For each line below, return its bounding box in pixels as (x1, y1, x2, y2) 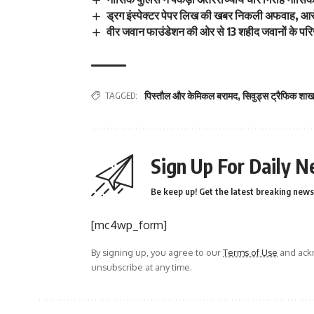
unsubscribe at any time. (91, 261, 192, 273)
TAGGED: (105, 90, 137, 102)
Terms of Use (223, 247, 278, 259)
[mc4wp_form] (91, 218, 167, 233)
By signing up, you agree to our (91, 247, 223, 259)
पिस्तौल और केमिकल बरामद (144, 90, 238, 102)
